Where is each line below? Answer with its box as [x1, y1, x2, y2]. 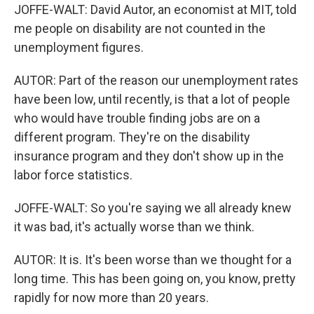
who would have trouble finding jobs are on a [14, 111, 260, 125]
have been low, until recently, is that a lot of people [14, 92, 290, 107]
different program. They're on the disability [14, 130, 250, 144]
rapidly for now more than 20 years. [14, 290, 209, 305]
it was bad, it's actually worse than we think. [14, 219, 254, 234]
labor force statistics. [14, 168, 132, 182]
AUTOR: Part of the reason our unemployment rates [14, 73, 299, 88]
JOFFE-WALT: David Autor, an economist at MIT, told [14, 2, 296, 17]
